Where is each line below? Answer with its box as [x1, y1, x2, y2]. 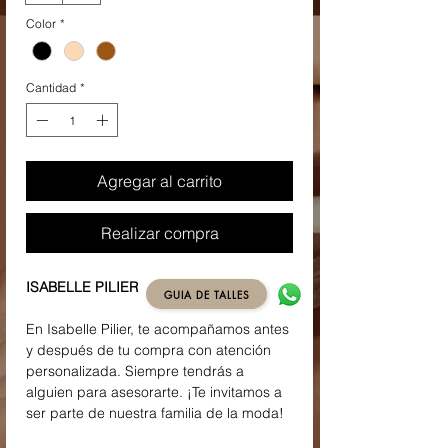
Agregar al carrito [97, 171, 222, 192]
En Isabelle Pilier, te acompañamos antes [26, 320, 289, 339]
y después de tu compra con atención [26, 341, 271, 360]
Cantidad [26, 80, 76, 96]
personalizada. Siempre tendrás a [26, 362, 244, 381]
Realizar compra [100, 223, 219, 244]
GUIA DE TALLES [163, 286, 250, 302]
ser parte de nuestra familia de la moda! [26, 404, 284, 423]
